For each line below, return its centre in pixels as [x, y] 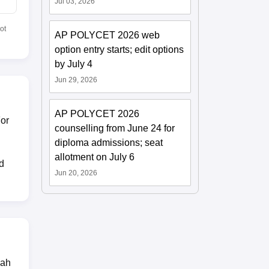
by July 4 [74, 64]
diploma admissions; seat [109, 142]
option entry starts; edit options [119, 49]
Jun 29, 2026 [76, 80]
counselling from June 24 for [115, 128]
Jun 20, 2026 [76, 173]
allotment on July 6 [95, 157]
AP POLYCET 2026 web [107, 35]
